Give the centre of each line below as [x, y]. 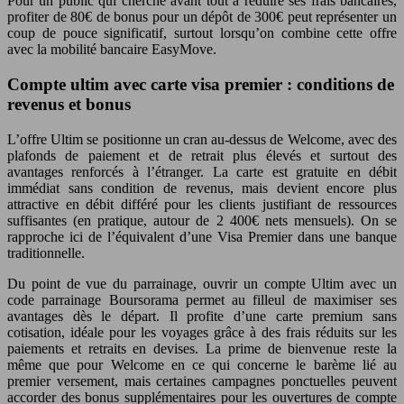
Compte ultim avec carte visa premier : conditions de [201, 84]
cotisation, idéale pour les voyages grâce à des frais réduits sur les [202, 332]
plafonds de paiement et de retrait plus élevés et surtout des [202, 155]
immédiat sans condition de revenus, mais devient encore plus [202, 188]
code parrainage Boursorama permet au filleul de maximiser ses [202, 299]
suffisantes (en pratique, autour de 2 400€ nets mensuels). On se [202, 220]
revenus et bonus [69, 104]
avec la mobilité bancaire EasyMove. [112, 50]
